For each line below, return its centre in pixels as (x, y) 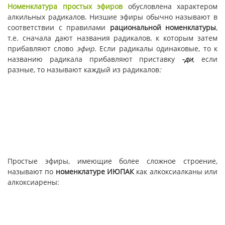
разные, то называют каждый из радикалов (83, 70)
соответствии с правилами (59, 28)
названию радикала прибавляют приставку (95, 59)
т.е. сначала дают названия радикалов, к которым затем (113, 38)
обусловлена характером (170, 7)
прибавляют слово (42, 49)
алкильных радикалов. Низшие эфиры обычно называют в (113, 17)
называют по (32, 171)
